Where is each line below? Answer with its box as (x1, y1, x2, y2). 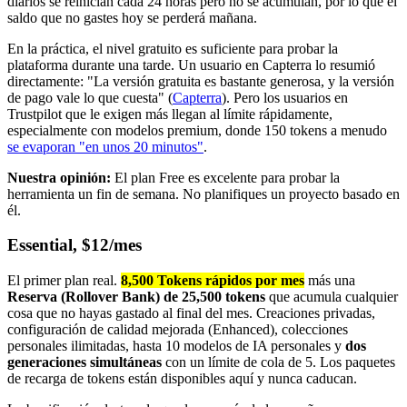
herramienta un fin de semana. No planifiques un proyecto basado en (7, 185, 400, 202)
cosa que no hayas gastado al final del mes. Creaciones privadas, (7, 304, 375, 321)
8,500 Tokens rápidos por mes (121, 272, 304, 288)
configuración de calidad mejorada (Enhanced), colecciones (7, 321, 348, 337)
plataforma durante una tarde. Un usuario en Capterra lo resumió (7, 56, 375, 73)
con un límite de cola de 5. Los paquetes (162, 353, 395, 370)
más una (304, 272, 355, 288)
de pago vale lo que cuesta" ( (7, 89, 173, 105)
